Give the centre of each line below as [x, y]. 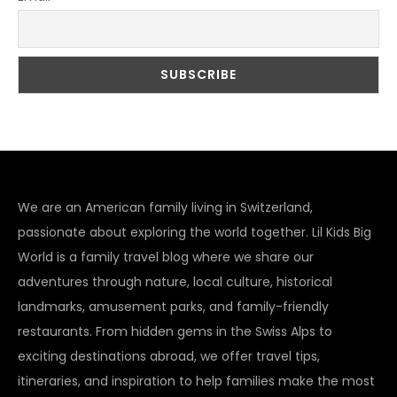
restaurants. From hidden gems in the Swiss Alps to [175, 332]
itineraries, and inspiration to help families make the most [196, 381]
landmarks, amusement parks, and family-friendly [173, 307]
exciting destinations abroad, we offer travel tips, [169, 357]
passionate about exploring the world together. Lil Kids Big [195, 233]
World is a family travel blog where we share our [166, 257]
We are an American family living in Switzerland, [165, 208]
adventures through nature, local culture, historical [175, 282]
